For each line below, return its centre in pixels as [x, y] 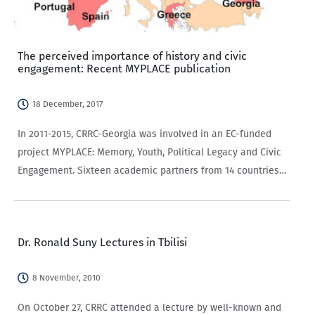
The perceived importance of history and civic [132, 56]
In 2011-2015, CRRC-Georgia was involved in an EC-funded [144, 134]
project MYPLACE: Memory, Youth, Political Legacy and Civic [149, 152]
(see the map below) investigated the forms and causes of [149, 189]
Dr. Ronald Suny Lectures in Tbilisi [102, 242]
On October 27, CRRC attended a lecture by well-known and [149, 308]
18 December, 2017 [67, 104]
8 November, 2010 [66, 278]
